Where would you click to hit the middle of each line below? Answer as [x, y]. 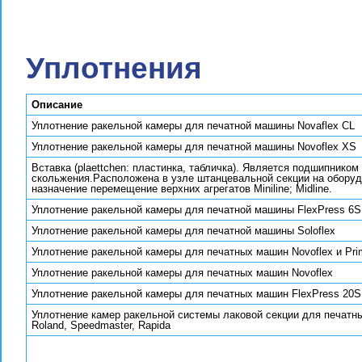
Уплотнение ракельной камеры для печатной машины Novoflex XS [194, 147]
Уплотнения [114, 68]
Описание [57, 105]
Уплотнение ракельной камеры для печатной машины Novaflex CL [193, 126]
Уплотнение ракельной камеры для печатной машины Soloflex [183, 231]
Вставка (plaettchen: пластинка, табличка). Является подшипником [195, 168]
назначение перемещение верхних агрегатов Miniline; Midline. [182, 189]
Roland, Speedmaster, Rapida [101, 325]
